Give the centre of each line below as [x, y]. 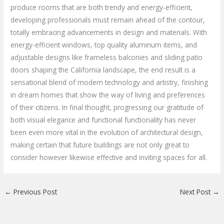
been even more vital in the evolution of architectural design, [107, 132]
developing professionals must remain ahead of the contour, [108, 19]
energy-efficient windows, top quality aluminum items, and [104, 44]
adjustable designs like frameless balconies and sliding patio [107, 57]
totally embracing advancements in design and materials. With [109, 32]
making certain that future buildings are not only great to [100, 144]
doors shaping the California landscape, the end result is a [103, 69]
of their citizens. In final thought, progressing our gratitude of [107, 107]
